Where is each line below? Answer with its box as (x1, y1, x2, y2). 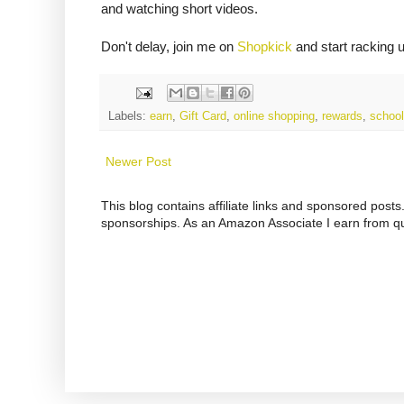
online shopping (234, 110, 315, 124)
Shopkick (237, 39, 292, 55)
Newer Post (106, 154, 171, 170)
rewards (322, 110, 363, 124)
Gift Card (179, 110, 226, 124)
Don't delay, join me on (101, 39, 237, 55)
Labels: (108, 110, 150, 124)
